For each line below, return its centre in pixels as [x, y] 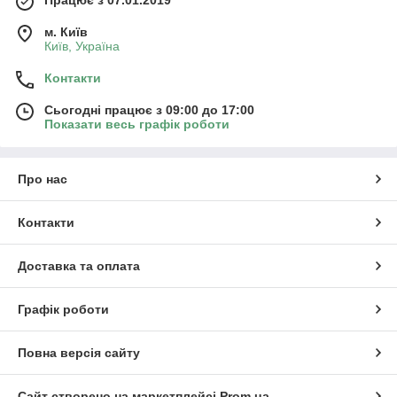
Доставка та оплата [79, 266]
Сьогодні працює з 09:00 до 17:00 [149, 110]
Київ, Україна [82, 47]
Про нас [43, 179]
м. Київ [66, 32]
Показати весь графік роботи [137, 125]
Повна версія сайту [79, 353]
